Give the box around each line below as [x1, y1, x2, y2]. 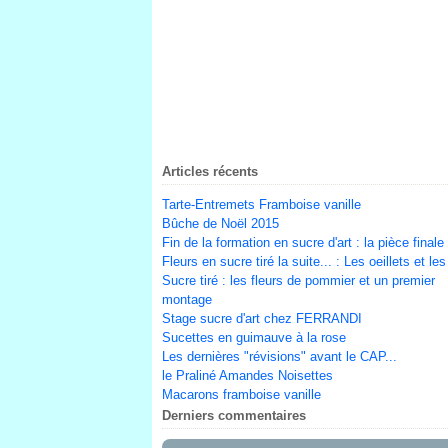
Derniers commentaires [162, 408, 306, 423]
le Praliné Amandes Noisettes [162, 368, 333, 383]
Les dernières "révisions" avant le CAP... [162, 349, 397, 364]
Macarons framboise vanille [162, 387, 321, 402]
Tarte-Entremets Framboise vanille [162, 197, 361, 212]
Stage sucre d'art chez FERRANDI [162, 311, 362, 326]
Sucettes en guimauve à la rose [162, 330, 346, 345]
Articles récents [162, 164, 258, 179]
